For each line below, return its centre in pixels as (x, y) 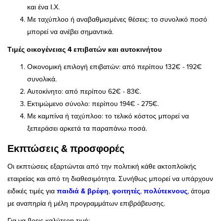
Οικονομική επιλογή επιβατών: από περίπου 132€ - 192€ (114, 66)
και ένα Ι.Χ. (43, 7)
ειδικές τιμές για (32, 191)
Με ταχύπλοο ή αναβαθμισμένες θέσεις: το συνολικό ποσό (117, 19)
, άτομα (199, 191)
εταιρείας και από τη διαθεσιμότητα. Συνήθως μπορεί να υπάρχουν (110, 179)
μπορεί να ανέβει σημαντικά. (70, 31)
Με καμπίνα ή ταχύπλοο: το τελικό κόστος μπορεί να (108, 116)
